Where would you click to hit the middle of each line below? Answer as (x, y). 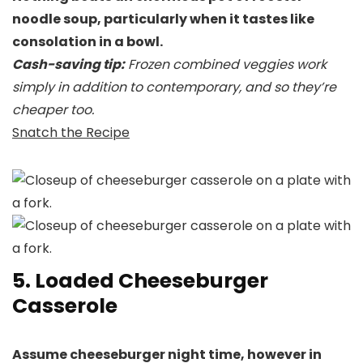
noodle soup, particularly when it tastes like (163, 19)
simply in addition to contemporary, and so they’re (174, 88)
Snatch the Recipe (71, 133)
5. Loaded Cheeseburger (140, 281)
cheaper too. (53, 110)
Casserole (65, 306)
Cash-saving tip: (68, 65)
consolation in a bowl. (88, 42)
